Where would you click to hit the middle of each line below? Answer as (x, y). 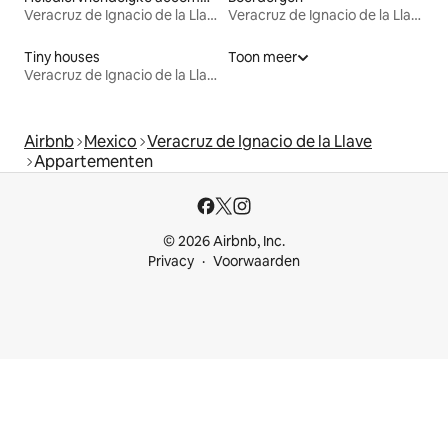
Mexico (110, 142)
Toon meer (262, 57)
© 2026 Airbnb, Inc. (224, 241)
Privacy (171, 261)
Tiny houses (62, 57)
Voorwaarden (256, 261)
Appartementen (93, 162)
